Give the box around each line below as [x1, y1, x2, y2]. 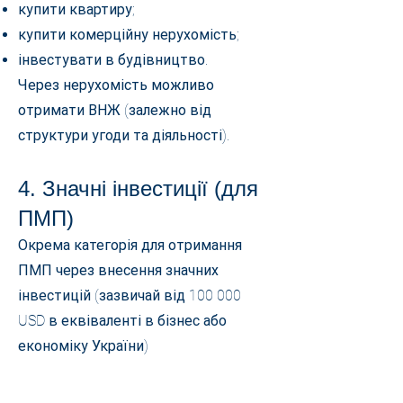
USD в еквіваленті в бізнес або [18, 312, 227, 329]
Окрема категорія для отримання [18, 237, 242, 254]
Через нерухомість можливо [18, 76, 214, 94]
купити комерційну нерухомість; [18, 26, 239, 43]
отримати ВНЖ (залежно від [18, 102, 211, 119]
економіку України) [18, 337, 148, 354]
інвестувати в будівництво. [18, 51, 208, 68]
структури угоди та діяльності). [18, 127, 229, 144]
